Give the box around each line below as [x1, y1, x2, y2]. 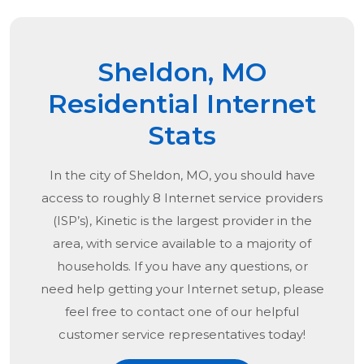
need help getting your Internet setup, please [40, 281, 324, 297]
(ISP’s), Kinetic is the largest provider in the [52, 213, 312, 229]
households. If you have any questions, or [56, 258, 308, 275]
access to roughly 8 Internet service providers [41, 190, 323, 206]
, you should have [208, 167, 315, 184]
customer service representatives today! [58, 327, 305, 343]
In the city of [49, 167, 129, 184]
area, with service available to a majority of [53, 236, 311, 252]
